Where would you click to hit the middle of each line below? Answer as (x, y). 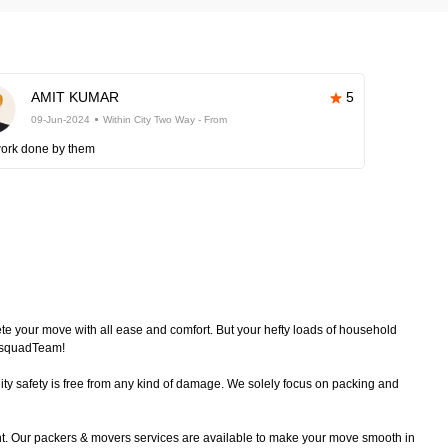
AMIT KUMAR (75, 97)
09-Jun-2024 (61, 119)
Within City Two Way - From (165, 119)
